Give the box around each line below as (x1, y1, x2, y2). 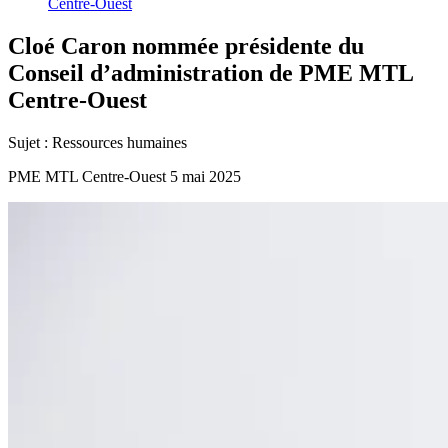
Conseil (8, 59, 84, 86)
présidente (225, 32, 332, 59)
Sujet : (8, 133, 48, 151)
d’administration (90, 59, 263, 86)
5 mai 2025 (170, 167, 241, 185)
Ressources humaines (48, 133, 187, 151)
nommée (132, 32, 219, 59)
